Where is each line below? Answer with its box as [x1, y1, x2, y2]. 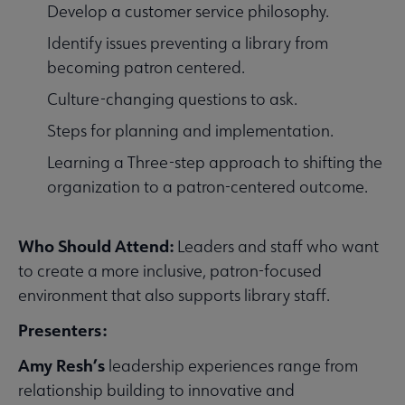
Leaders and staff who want [177, 236, 379, 258]
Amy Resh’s [18, 354, 105, 377]
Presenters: [18, 319, 107, 342]
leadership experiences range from [105, 355, 358, 377]
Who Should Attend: [18, 235, 177, 258]
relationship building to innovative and [18, 380, 295, 401]
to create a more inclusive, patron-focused [18, 260, 322, 282]
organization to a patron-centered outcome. [47, 176, 368, 198]
